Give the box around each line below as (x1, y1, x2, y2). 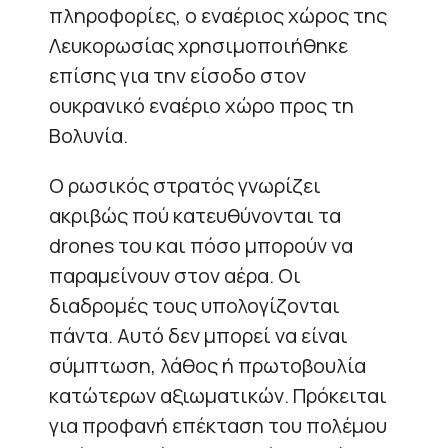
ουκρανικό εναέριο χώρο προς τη (49, 91, 354, 119)
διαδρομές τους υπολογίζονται (49, 291, 340, 319)
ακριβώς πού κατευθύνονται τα (49, 201, 341, 229)
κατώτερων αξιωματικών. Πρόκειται (49, 381, 387, 409)
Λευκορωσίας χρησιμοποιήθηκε (49, 31, 348, 59)
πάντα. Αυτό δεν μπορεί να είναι (49, 321, 348, 349)
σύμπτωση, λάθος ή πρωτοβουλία (49, 351, 366, 379)
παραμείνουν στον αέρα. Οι (49, 261, 301, 289)
